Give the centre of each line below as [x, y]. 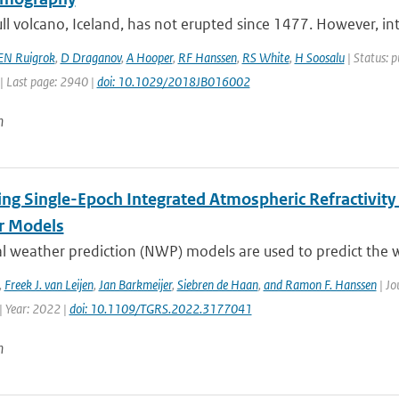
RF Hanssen [207, 57]
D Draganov [90, 57]
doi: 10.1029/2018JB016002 [173, 81]
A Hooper [149, 57]
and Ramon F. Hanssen [320, 285]
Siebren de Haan [217, 285]
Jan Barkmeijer [135, 285]
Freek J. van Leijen [49, 285]
